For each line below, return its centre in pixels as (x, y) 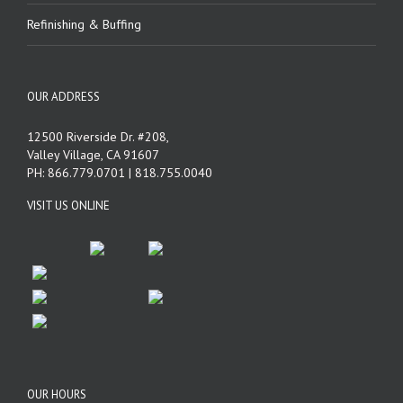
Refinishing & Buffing (84, 24)
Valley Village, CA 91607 (93, 154)
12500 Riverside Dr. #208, (98, 136)
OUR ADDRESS (63, 96)
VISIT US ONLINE (68, 205)
